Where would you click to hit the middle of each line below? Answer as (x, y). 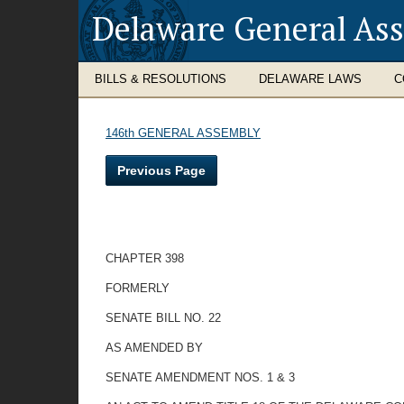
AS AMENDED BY (154, 348)
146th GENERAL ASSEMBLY (183, 133)
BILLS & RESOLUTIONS (161, 79)
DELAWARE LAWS (310, 79)
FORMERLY (138, 288)
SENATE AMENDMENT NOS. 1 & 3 (200, 377)
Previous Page (161, 170)
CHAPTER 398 (145, 258)
